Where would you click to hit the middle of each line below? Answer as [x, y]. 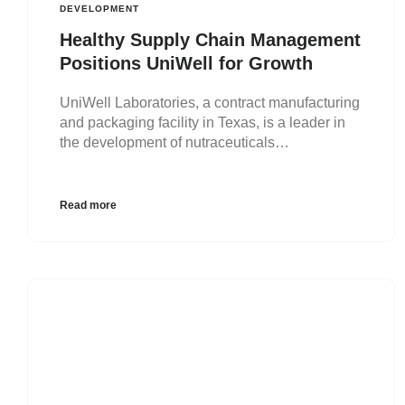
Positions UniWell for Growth [186, 63]
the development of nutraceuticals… [174, 142]
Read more [88, 205]
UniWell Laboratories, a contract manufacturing [210, 102]
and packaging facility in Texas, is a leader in [202, 122]
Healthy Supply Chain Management [210, 39]
